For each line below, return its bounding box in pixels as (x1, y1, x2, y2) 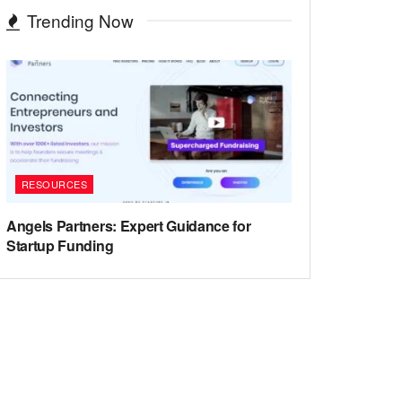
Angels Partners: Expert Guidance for (6, 215, 251, 236)
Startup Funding (6, 235, 114, 256)
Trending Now (27, 8, 134, 32)
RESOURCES (22, 177, 87, 191)
